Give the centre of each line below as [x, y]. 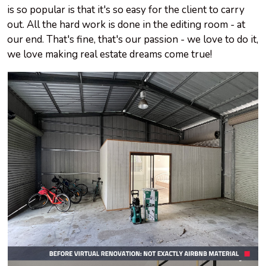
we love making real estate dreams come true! [110, 55]
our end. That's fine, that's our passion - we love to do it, [133, 40]
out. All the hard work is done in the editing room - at [126, 25]
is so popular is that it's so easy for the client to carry [126, 10]
